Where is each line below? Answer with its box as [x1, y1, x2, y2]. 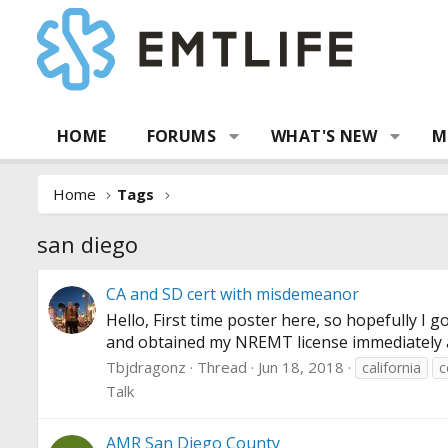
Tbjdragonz [106, 357, 186, 378]
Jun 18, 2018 [258, 357, 344, 378]
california [362, 358, 421, 378]
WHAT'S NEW [271, 125, 378, 147]
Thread [197, 357, 247, 378]
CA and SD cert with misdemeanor [106, 283, 359, 306]
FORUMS [146, 125, 217, 147]
